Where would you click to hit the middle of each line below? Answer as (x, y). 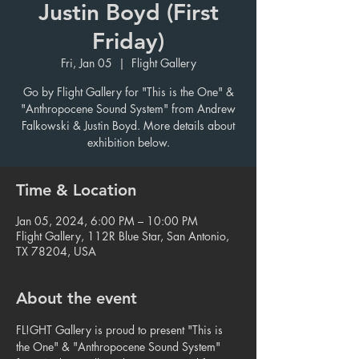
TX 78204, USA (56, 251)
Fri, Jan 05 (86, 63)
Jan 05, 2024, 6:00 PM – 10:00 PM (107, 221)
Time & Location (76, 190)
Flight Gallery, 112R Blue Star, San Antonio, (123, 236)
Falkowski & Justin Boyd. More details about (128, 125)
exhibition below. (128, 142)
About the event (77, 298)
